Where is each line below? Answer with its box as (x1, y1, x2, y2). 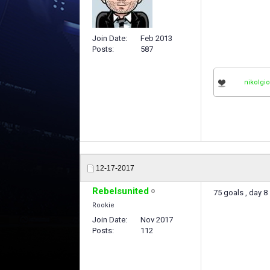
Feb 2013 (140, 33, 172, 43)
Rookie (92, 201, 115, 209)
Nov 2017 (140, 215, 173, 224)
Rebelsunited (92, 185, 149, 196)
